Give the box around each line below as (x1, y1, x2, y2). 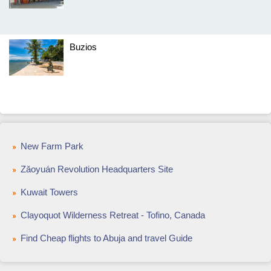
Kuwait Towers (21, 187, 78, 197)
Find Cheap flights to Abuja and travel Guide (21, 233, 192, 243)
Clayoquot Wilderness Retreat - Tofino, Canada (21, 210, 205, 220)
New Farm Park (21, 141, 83, 151)
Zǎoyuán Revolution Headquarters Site (21, 164, 173, 174)
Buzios (70, 42, 97, 52)
